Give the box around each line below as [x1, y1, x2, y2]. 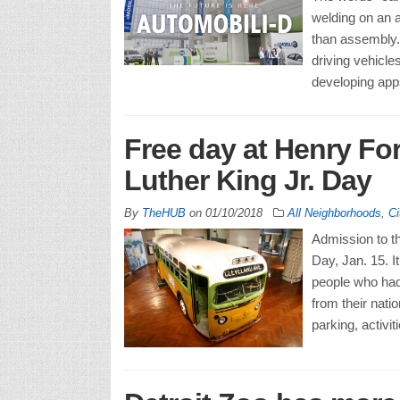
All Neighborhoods [287, 205, 381, 220]
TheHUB [141, 205, 186, 220]
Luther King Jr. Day [123, 163, 371, 196]
